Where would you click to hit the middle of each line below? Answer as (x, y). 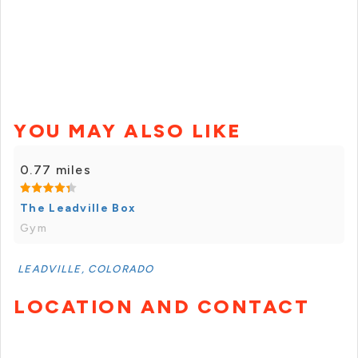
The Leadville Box (78, 208)
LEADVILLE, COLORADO (86, 269)
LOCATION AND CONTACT (161, 306)
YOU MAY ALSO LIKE (128, 131)
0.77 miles (56, 170)
